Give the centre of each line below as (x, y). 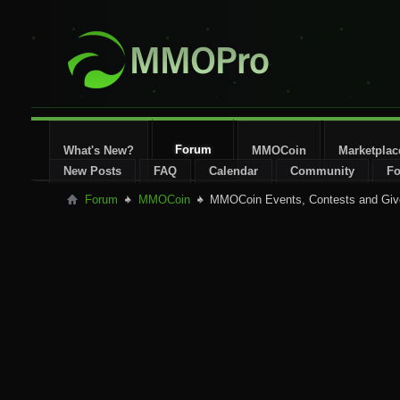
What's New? (99, 150)
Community (322, 171)
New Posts (92, 171)
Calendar (233, 171)
